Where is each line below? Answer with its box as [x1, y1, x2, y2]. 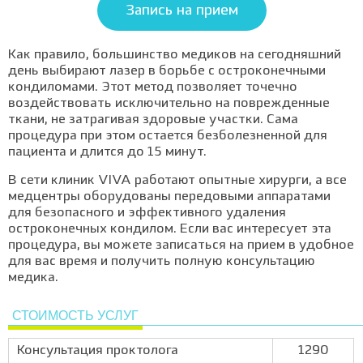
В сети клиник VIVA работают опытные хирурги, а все [8, 174, 347, 187]
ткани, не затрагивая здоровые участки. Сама [8, 113, 298, 126]
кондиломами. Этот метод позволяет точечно [8, 81, 297, 94]
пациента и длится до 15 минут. [8, 146, 207, 159]
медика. [8, 271, 58, 284]
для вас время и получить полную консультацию [8, 255, 315, 268]
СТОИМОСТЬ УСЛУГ [12, 309, 139, 322]
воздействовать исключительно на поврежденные [8, 97, 330, 110]
